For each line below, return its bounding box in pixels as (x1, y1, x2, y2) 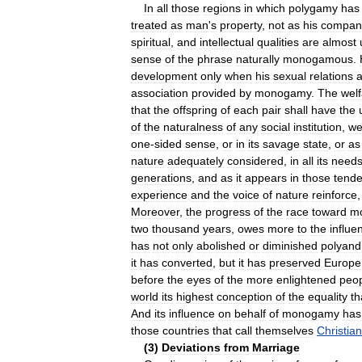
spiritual (131, 35, 170, 48)
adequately (167, 154, 224, 167)
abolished (196, 238, 246, 252)
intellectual (200, 35, 254, 48)
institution (293, 120, 342, 133)
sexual (273, 69, 306, 82)
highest (176, 289, 213, 303)
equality (308, 289, 347, 303)
